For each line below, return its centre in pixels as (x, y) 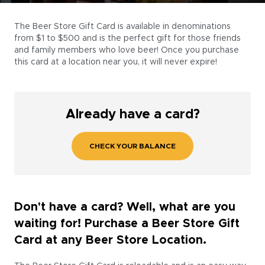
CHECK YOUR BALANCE (132, 146)
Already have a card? (132, 115)
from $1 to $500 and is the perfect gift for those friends (127, 38)
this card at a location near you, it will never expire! (116, 62)
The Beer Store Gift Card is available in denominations (122, 27)
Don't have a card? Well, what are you (125, 207)
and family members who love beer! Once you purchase (127, 50)
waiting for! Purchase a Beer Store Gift (127, 224)
